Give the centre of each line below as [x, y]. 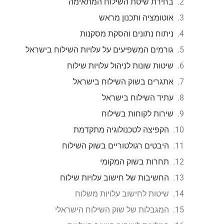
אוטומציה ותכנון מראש [136, 18]
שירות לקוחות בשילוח [137, 114]
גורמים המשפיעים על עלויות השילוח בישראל [99, 50]
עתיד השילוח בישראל [138, 98]
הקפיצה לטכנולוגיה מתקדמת [121, 130]
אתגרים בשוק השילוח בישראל [123, 82]
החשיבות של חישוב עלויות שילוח [114, 178]
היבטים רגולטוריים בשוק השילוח [115, 146]
